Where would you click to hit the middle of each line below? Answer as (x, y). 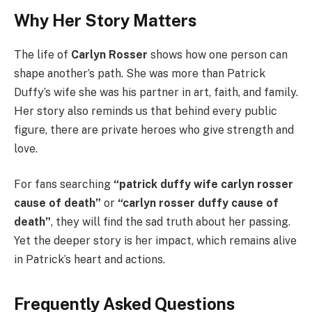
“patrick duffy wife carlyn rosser (203, 185)
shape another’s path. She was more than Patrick (140, 73)
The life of (42, 54)
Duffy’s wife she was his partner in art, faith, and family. (156, 92)
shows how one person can (218, 54)
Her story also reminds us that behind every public (146, 111)
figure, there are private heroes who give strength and (154, 130)
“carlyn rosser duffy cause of (198, 203)
